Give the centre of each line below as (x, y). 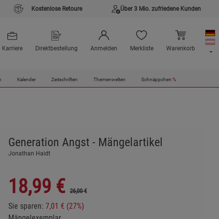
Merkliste (142, 49)
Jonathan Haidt (29, 154)
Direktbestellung (56, 49)
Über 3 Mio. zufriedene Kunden (161, 9)
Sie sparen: (27, 206)
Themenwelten (109, 80)
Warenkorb (180, 49)
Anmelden (104, 49)
